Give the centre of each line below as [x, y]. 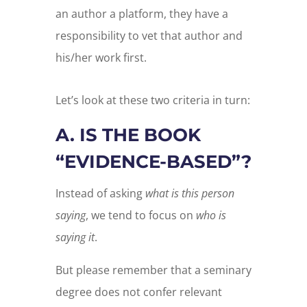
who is [211, 216]
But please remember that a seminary [153, 270]
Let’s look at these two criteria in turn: [152, 100]
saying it [75, 237]
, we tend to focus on [140, 216]
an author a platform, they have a [142, 14]
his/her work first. [101, 58]
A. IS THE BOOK [128, 135]
